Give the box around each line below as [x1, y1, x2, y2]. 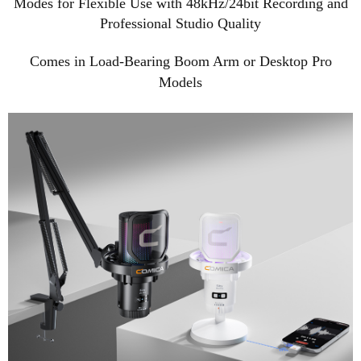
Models [159, 74, 202, 90]
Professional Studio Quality [100, 15, 261, 31]
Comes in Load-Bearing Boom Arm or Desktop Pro [29, 53, 332, 69]
